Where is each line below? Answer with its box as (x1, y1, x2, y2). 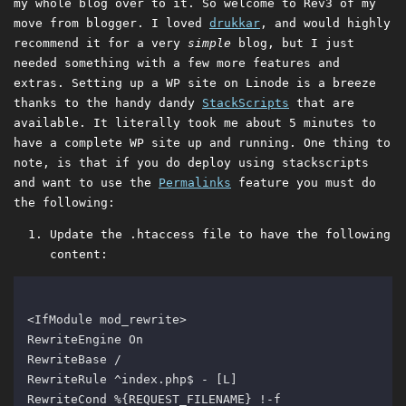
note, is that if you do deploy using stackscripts (14, 156, 369, 170)
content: (50, 247, 108, 262)
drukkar (209, 16, 260, 31)
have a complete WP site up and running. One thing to (14, 136, 391, 150)
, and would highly (260, 16, 391, 31)
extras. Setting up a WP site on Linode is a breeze (14, 76, 376, 91)
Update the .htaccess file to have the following (50, 227, 391, 242)
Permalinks (159, 176, 231, 190)
